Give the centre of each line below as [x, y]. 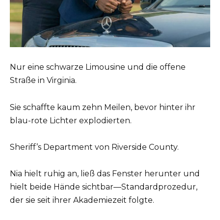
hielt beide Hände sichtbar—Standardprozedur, [104, 187]
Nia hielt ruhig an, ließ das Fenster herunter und [105, 173]
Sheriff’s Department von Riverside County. [94, 147]
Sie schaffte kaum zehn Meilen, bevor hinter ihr [103, 107]
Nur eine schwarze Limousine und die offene [98, 67]
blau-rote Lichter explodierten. [71, 120]
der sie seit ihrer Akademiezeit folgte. [82, 200]
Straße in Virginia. [43, 81]
